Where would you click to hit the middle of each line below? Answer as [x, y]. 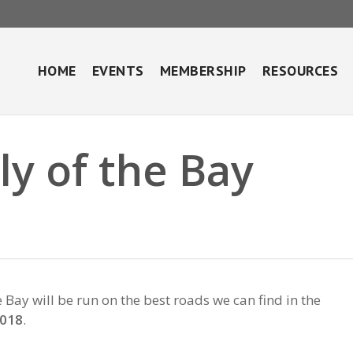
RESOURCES [300, 71]
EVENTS [118, 71]
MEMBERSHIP [203, 71]
